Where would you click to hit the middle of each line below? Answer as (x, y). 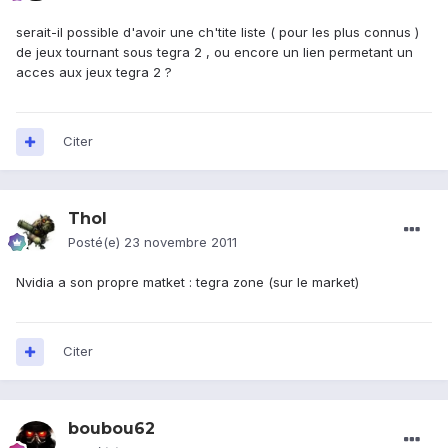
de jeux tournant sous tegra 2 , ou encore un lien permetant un (214, 52)
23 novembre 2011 (180, 242)
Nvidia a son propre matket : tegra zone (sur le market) (187, 282)
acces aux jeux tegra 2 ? (94, 72)
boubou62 (111, 429)
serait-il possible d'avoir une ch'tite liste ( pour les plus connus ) (217, 32)
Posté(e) (96, 242)
